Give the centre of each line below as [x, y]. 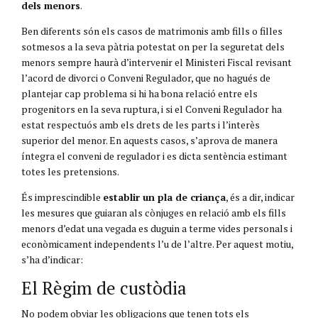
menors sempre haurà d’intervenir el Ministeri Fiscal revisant [157, 62]
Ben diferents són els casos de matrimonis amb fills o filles [152, 31]
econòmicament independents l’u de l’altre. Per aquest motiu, [157, 243]
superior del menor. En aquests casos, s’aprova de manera [149, 140]
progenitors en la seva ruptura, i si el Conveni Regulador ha [152, 109]
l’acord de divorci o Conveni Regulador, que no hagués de [146, 77]
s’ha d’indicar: [52, 259]
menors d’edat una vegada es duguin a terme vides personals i [157, 228]
